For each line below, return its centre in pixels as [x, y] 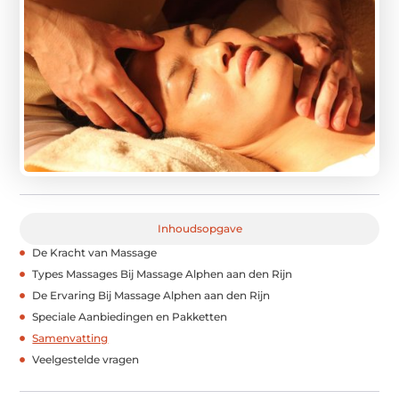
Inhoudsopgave [199, 229]
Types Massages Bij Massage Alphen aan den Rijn [163, 274]
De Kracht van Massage [95, 253]
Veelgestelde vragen [86, 360]
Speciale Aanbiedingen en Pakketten [130, 317]
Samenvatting [70, 338]
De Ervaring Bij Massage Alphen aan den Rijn [151, 296]
